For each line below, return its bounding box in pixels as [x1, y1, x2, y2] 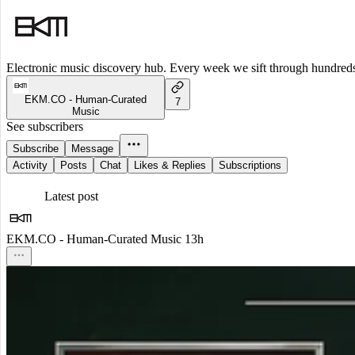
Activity [13, 159, 48, 172]
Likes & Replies [134, 159, 206, 172]
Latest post [44, 189, 98, 204]
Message [71, 143, 113, 155]
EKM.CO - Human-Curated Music [6, 232, 181, 246]
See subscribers [6, 120, 83, 134]
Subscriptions [219, 159, 281, 172]
